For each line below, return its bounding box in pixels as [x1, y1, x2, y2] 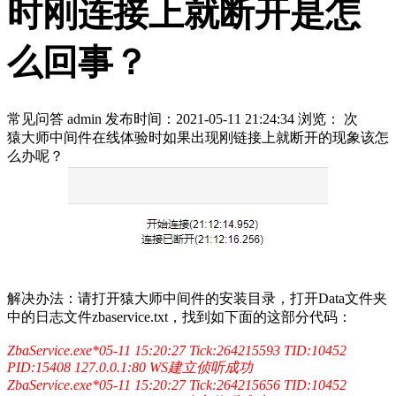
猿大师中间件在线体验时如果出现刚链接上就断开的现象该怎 [7, 129, 389, 145]
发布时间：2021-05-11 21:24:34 [105, 110, 298, 126]
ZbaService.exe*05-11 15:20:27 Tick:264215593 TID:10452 [7, 342, 346, 358]
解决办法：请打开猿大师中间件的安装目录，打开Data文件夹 [7, 290, 387, 306]
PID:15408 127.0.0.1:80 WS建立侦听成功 [7, 359, 253, 375]
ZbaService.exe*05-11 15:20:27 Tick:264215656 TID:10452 [7, 377, 346, 392]
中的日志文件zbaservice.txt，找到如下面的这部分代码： [7, 308, 352, 324]
